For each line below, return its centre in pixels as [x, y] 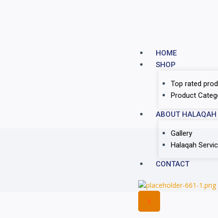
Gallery [181, 134]
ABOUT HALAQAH [186, 115]
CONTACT [172, 164]
